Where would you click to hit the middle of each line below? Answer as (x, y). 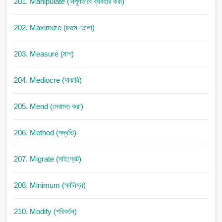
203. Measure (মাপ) (44, 54)
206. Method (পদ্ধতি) (45, 133)
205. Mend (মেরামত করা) (48, 107)
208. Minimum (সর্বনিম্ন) (50, 185)
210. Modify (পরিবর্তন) (45, 212)
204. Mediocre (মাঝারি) (48, 80)
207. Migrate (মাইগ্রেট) (47, 159)
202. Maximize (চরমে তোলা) (54, 28)
